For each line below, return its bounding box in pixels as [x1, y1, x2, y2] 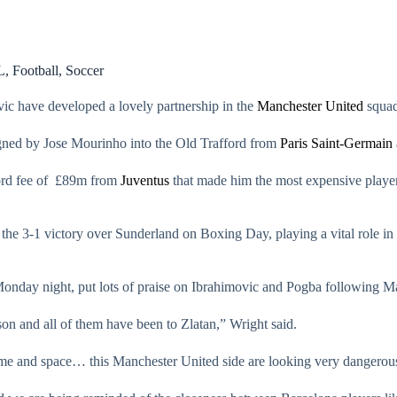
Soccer [65, 62, 104, 78]
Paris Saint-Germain [280, 136, 393, 151]
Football [12, 62, 58, 78]
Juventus [121, 173, 169, 188]
